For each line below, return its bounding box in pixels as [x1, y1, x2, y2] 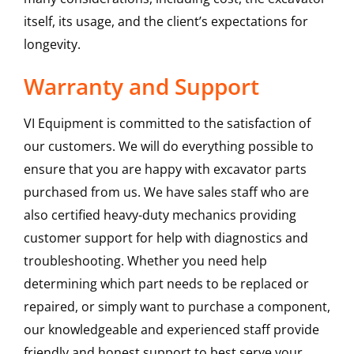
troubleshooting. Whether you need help [23, 252, 267, 270]
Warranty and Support [23, 71, 259, 102]
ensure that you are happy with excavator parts [23, 160, 307, 179]
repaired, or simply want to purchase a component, [23, 298, 330, 316]
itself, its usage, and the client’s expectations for [23, 13, 308, 31]
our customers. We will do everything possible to [23, 137, 314, 156]
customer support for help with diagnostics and [23, 229, 308, 247]
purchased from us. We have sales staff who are [23, 183, 309, 201]
